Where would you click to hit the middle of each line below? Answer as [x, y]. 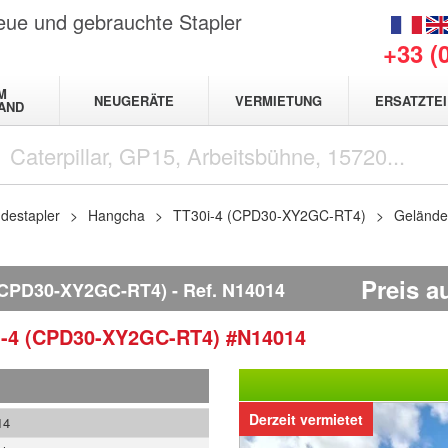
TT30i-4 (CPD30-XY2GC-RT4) [271, 215]
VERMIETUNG [278, 100]
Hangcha [116, 215]
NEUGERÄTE [134, 100]
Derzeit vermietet [306, 419]
